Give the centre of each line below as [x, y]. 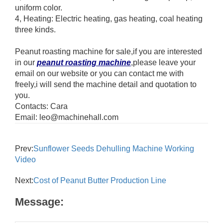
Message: [39, 202]
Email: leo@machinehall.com [67, 117]
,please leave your [163, 62]
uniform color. [39, 7]
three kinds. [35, 29]
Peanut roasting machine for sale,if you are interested [109, 51]
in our [26, 62]
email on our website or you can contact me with [99, 73]
